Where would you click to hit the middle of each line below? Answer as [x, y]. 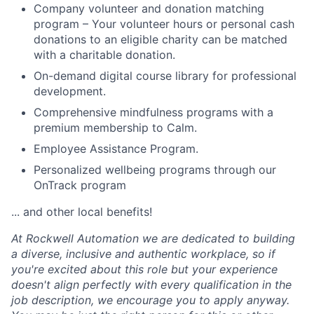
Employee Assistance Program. [116, 149]
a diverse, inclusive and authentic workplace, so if [143, 254]
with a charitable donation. [104, 55]
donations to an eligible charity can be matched [161, 40]
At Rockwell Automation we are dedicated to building [153, 239]
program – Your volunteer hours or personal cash [164, 24]
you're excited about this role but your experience [144, 269]
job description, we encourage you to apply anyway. [150, 300]
